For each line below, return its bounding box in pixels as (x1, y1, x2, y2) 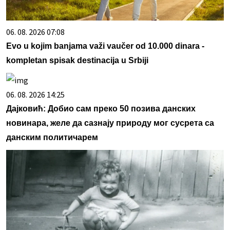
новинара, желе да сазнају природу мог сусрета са (6, 119, 214, 128)
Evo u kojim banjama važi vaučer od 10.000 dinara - (6, 42, 204, 51)
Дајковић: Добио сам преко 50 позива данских (6, 104, 196, 113)
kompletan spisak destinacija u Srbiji (6, 56, 148, 65)
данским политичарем (6, 133, 98, 142)
